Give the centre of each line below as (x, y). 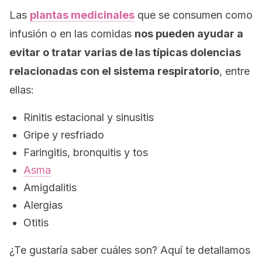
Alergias (43, 205)
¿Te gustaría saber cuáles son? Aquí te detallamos (130, 250)
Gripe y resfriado (64, 135)
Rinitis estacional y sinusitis (89, 117)
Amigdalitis (50, 187)
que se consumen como (194, 15)
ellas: (22, 90)
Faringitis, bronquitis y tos (86, 152)
